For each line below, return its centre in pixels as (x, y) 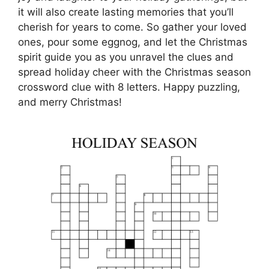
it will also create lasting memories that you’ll (126, 12)
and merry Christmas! (70, 102)
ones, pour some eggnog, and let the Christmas (133, 42)
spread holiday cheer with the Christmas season (134, 72)
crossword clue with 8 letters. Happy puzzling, (129, 87)
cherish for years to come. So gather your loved (132, 27)
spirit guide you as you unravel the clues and (126, 57)
